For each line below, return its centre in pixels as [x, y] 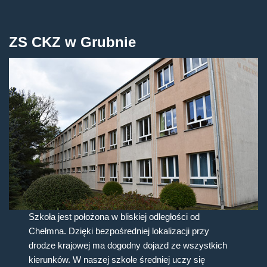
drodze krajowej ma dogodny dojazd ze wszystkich [128, 245]
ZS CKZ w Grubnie [72, 42]
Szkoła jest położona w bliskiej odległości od [114, 217]
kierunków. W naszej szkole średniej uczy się [117, 260]
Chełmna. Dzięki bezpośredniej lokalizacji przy [119, 231]
